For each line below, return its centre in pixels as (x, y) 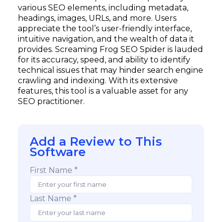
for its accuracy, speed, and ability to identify (104, 60)
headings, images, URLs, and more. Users (97, 18)
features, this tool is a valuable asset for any (103, 91)
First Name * (54, 170)
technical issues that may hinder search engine (111, 70)
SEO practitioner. (51, 101)
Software (58, 152)
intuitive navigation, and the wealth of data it (106, 39)
